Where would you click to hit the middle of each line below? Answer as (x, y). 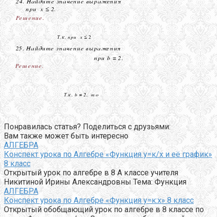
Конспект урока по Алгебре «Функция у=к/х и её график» (108, 154)
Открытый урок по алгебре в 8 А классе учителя (91, 172)
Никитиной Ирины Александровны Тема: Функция (95, 182)
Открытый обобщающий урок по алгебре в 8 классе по (104, 209)
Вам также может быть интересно (66, 136)
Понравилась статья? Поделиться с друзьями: (87, 126)
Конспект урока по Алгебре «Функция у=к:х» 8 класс (99, 200)
